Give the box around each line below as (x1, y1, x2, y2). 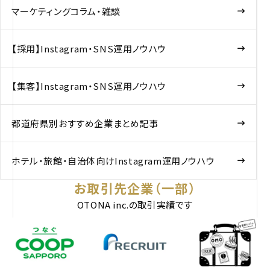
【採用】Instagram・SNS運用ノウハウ (11, 42, 166, 55)
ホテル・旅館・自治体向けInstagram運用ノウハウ (11, 154, 215, 168)
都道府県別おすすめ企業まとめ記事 (11, 117, 159, 130)
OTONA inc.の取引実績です (77, 198, 193, 212)
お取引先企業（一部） (74, 179, 196, 198)
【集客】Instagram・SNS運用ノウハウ (11, 80, 166, 93)
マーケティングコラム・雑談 (11, 5, 121, 18)
